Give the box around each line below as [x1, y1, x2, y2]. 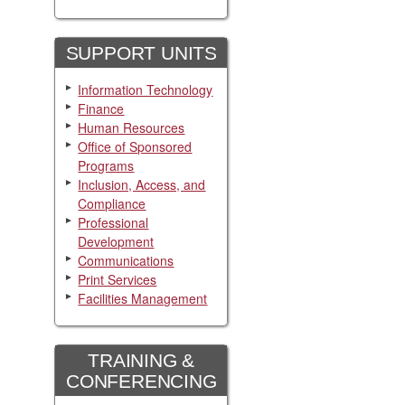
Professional [78, 212, 149, 231]
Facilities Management [78, 288, 208, 307]
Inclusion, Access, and [78, 174, 206, 193]
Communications [78, 250, 174, 269]
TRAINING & [88, 349, 195, 371]
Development [78, 231, 155, 250]
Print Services [78, 269, 157, 288]
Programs [78, 155, 135, 174]
